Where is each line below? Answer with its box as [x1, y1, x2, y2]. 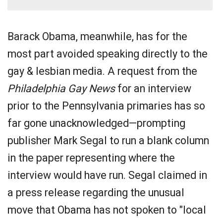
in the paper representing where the [7, 152, 175, 164]
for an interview [115, 82, 191, 95]
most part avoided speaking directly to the [7, 48, 208, 60]
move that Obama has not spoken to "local [7, 204, 206, 216]
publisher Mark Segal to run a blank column [7, 134, 209, 147]
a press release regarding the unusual [7, 186, 184, 199]
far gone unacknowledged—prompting [7, 117, 185, 129]
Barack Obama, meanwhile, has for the [7, 30, 187, 43]
